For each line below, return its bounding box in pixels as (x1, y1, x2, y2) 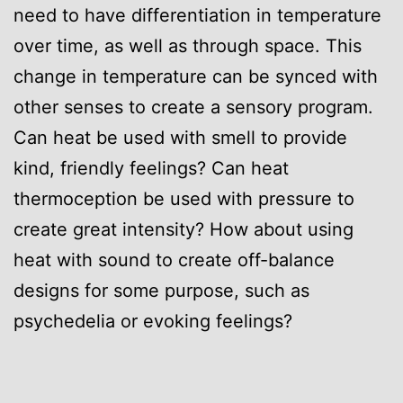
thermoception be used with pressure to (13, 187, 354, 210)
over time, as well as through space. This (13, 34, 362, 57)
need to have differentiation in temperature (13, 4, 381, 26)
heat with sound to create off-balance (13, 248, 335, 271)
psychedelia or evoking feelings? (13, 309, 292, 332)
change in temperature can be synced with (13, 65, 378, 87)
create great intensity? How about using (13, 218, 354, 240)
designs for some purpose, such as (13, 279, 309, 301)
